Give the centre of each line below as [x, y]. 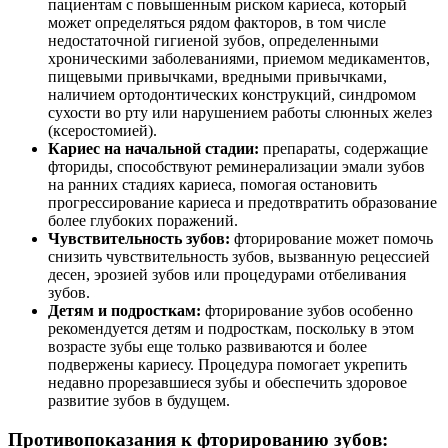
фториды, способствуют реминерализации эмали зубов [236, 167]
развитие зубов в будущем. [139, 401]
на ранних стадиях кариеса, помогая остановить [212, 185]
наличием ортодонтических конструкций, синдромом [232, 95]
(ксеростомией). [102, 131]
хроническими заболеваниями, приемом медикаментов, [239, 59]
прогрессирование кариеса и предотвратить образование [242, 203]
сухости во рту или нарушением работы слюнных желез [240, 113]
